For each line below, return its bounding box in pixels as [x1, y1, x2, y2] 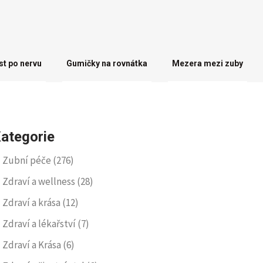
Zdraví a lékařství [2, 217, 77, 230]
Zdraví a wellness [2, 175, 77, 188]
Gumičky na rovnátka [66, 59, 147, 68]
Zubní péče [2, 154, 53, 167]
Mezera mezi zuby [172, 59, 243, 68]
